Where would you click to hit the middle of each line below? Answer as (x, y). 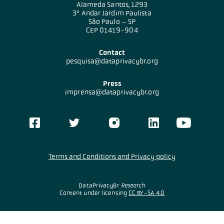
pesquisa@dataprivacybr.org (112, 61)
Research (133, 185)
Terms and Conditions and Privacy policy (112, 156)
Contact (112, 52)
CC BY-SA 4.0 (147, 193)
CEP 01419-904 (112, 30)
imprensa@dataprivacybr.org (112, 92)
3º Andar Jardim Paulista (112, 13)
